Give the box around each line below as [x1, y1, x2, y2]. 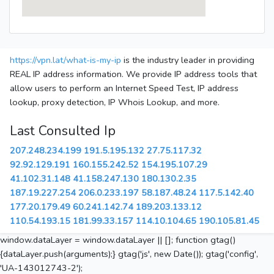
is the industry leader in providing [121, 54, 254, 67]
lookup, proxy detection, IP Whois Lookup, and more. [10, 96, 220, 109]
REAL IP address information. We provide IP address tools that [10, 68, 257, 81]
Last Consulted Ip [10, 122, 116, 141]
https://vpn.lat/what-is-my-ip [10, 54, 121, 67]
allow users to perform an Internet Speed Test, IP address [10, 82, 239, 95]
